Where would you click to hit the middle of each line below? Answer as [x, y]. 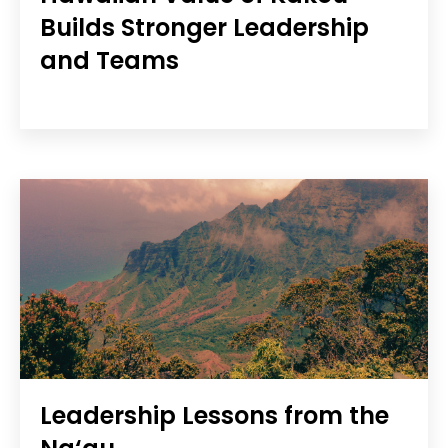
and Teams [109, 61]
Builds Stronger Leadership [204, 28]
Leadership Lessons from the [214, 416]
